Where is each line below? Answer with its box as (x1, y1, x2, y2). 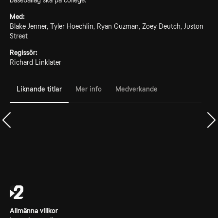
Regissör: (10, 49, 37, 56)
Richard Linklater (10, 58, 61, 66)
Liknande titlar (17, 85, 62, 93)
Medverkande (115, 85, 158, 93)
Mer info (75, 85, 102, 93)
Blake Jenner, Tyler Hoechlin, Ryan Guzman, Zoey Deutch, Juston (10, 22, 203, 30)
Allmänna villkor (10, 207, 58, 215)
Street (10, 32, 28, 40)
